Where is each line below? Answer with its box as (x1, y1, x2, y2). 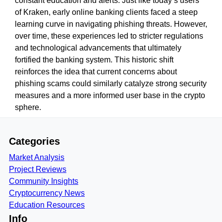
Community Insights (9, 177, 78, 185)
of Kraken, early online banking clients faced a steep (15, 8, 198, 16)
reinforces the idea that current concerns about (15, 67, 177, 76)
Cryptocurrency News (9, 189, 85, 197)
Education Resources (9, 201, 85, 209)
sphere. (15, 103, 41, 111)
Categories (9, 136, 60, 147)
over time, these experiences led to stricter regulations (15, 32, 203, 40)
